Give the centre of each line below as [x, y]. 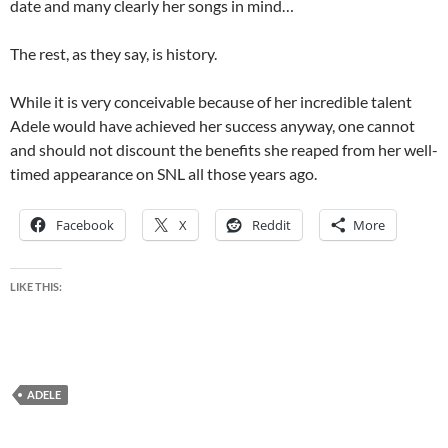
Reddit [271, 225]
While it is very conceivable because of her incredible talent [211, 101]
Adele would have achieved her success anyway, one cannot [212, 125]
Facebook [85, 225]
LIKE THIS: [36, 286]
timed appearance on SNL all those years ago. [163, 173]
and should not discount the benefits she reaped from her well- [224, 149]
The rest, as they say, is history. [113, 53]
